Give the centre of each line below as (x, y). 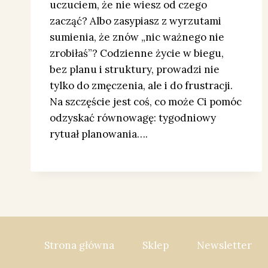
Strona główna (80, 245)
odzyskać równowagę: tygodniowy (133, 118)
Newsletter (225, 245)
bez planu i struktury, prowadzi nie (135, 70)
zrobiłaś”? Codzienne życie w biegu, (137, 54)
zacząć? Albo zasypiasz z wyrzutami (135, 21)
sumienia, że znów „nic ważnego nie (137, 37)
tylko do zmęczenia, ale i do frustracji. (141, 86)
